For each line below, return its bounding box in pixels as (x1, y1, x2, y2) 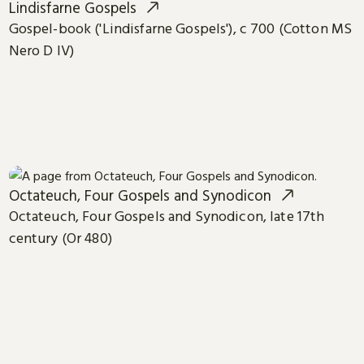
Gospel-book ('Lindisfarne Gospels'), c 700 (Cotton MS (8, 19, 353, 37)
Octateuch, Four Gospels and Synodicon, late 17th (8, 206, 325, 225)
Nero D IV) (8, 41, 75, 59)
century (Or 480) (8, 228, 112, 247)
